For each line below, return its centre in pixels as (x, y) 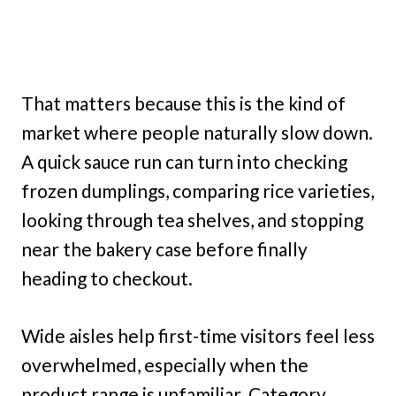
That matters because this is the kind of (183, 103)
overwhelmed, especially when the (165, 365)
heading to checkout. (107, 278)
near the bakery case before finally (164, 249)
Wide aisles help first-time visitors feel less (198, 336)
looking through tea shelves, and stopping (192, 220)
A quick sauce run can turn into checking (184, 162)
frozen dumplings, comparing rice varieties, (198, 191)
